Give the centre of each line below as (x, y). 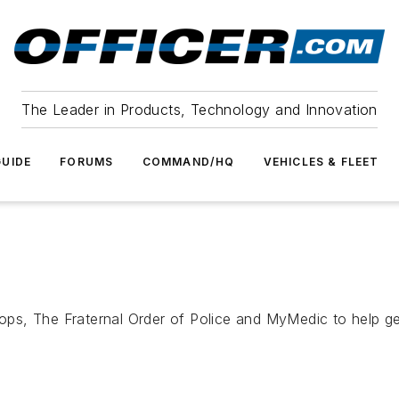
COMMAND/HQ (188, 162)
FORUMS (87, 162)
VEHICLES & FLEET (321, 162)
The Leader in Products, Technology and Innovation (199, 110)
